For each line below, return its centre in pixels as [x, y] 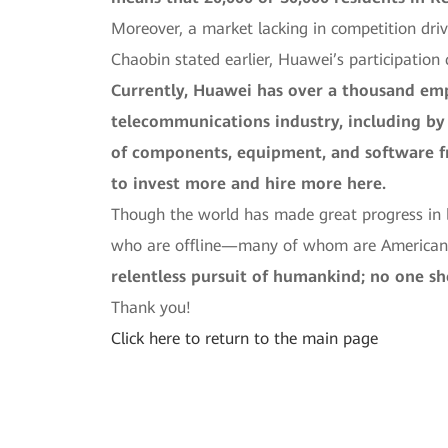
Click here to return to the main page [245, 338]
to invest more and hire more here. [249, 183]
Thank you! [151, 307]
